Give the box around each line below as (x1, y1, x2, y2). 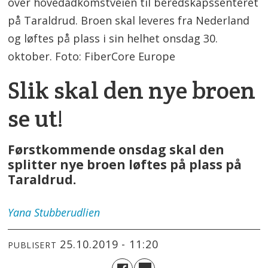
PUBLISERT (8, 239, 57, 251)
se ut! (8, 102, 63, 133)
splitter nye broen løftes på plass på (8, 156, 242, 173)
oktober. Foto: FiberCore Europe (8, 48, 176, 63)
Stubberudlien (34, 205, 100, 220)
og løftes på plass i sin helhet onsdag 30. (8, 31, 218, 45)
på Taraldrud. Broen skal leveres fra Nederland (8, 13, 250, 28)
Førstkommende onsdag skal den (8, 141, 225, 159)
